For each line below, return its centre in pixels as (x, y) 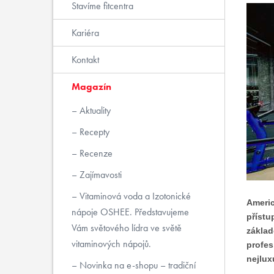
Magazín (91, 87)
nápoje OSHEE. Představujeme (130, 212)
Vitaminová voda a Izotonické (134, 196)
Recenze (94, 153)
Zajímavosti (99, 175)
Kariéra (85, 33)
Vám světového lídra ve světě (126, 228)
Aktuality (94, 110)
